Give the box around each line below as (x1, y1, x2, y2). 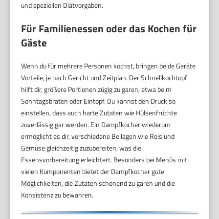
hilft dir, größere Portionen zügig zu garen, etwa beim (21, 84, 172, 95)
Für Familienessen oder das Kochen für (21, 21, 197, 37)
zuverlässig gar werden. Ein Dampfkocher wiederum (21, 119, 171, 130)
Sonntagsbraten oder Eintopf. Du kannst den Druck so (21, 96, 176, 107)
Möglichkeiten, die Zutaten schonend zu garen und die (21, 178, 175, 189)
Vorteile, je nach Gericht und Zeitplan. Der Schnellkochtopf (21, 72, 188, 83)
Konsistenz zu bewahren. (21, 190, 94, 200)
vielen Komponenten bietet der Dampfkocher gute (21, 166, 165, 177)
